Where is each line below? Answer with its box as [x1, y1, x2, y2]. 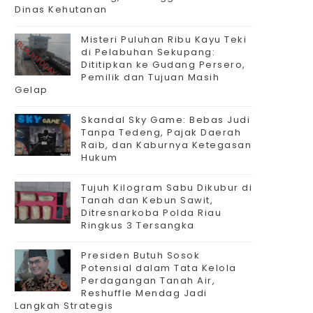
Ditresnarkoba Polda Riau [81, 206, 221, 219]
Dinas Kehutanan [15, 3, 108, 16]
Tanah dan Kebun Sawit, [81, 194, 213, 207]
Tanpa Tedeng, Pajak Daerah [81, 126, 241, 139]
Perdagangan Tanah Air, [81, 274, 215, 287]
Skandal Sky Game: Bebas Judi [81, 113, 250, 126]
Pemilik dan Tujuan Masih [81, 71, 219, 84]
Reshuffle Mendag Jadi [81, 286, 208, 300]
